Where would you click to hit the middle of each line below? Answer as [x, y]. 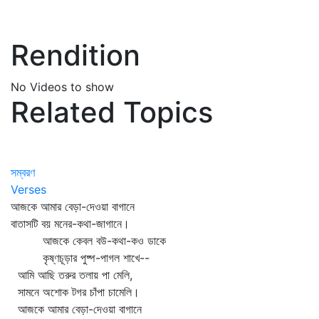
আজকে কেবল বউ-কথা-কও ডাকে [88, 241]
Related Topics [112, 112]
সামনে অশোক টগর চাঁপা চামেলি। [75, 292]
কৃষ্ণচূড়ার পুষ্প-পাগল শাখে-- [80, 258]
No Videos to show [62, 87]
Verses [28, 189]
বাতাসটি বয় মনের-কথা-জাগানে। [70, 224]
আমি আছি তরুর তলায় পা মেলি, [72, 275]
